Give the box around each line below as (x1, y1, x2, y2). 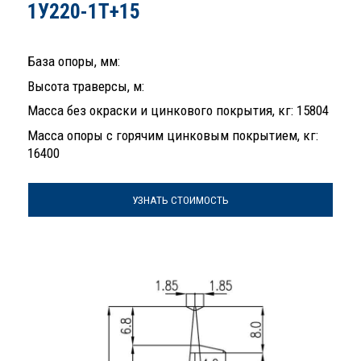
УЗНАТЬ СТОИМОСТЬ (132, 193, 229, 206)
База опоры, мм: (27, 53, 120, 70)
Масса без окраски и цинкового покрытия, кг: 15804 (27, 102, 329, 119)
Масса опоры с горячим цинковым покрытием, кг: (27, 127, 318, 143)
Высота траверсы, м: (27, 77, 144, 94)
